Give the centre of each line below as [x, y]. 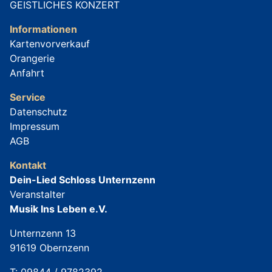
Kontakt [28, 165]
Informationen [43, 29]
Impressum [35, 126]
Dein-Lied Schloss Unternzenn [83, 179]
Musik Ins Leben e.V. [59, 209]
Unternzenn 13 [43, 233]
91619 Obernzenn [49, 247]
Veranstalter [37, 194]
